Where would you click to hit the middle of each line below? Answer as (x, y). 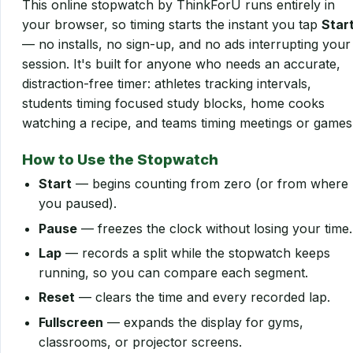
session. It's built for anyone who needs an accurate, (181, 63)
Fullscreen (71, 322)
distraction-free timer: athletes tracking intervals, (167, 83)
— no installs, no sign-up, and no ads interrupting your (186, 44)
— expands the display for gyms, (203, 322)
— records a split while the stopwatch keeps (195, 253)
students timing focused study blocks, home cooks (173, 103)
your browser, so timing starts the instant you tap (172, 24)
